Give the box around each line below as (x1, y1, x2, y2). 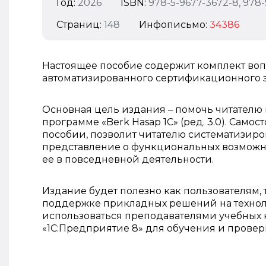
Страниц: (56, 19, 104, 30)
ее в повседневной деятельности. (42, 154, 214, 165)
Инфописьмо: (139, 19, 210, 30)
